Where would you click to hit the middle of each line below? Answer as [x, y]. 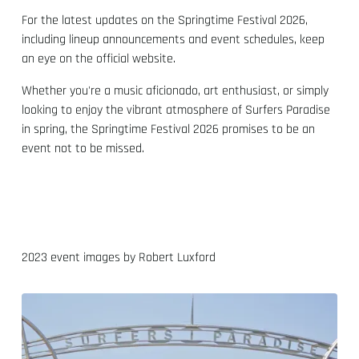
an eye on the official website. [99, 58]
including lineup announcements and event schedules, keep [173, 39]
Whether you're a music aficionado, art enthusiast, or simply [175, 91]
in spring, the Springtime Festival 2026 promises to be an [169, 129]
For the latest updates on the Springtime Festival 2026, [165, 20]
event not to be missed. [83, 148]
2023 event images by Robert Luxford [119, 257]
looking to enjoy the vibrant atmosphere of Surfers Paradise [176, 110]
